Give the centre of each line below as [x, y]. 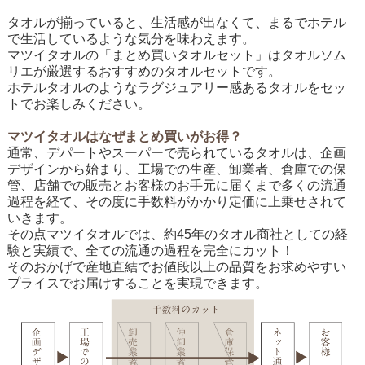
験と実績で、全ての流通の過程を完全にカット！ [150, 251]
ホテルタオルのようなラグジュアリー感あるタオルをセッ [176, 88]
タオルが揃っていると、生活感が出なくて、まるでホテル [176, 23]
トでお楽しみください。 [79, 104]
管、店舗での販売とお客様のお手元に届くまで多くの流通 [176, 186]
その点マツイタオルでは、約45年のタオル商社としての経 [177, 235]
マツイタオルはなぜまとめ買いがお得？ [124, 137]
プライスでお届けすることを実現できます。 [137, 284]
